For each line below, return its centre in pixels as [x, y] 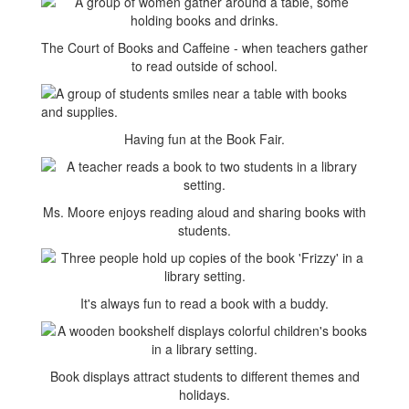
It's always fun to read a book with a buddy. [204, 303]
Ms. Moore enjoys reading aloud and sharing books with [204, 212]
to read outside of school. [204, 66]
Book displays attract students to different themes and [204, 376]
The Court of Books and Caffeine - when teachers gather [204, 47]
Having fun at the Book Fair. [204, 139]
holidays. [204, 394]
